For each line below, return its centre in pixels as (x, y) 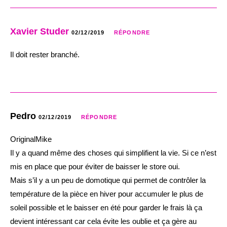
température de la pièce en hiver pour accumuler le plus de (107, 194)
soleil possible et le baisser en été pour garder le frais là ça (106, 207)
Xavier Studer (40, 31)
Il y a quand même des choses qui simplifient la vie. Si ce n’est (113, 153)
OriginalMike (31, 139)
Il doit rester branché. (45, 54)
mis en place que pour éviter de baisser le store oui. (95, 166)
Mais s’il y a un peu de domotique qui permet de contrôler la (108, 180)
